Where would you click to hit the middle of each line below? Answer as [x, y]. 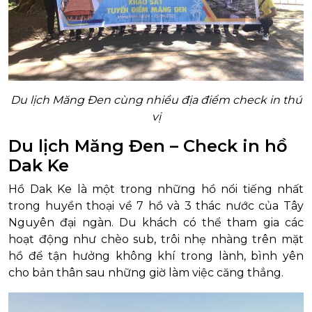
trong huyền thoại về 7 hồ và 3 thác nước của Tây [156, 206]
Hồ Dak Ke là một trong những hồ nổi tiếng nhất [156, 189]
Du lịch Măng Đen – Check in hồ [148, 146]
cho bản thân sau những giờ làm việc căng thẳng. [146, 273]
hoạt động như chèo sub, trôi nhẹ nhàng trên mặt [156, 239]
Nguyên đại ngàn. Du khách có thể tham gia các [156, 223]
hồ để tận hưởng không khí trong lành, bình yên [156, 256]
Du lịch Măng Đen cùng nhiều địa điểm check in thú [156, 100]
